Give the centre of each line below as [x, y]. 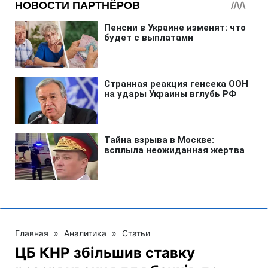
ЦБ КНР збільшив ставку [105, 252]
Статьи [136, 233]
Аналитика [85, 233]
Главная [32, 233]
